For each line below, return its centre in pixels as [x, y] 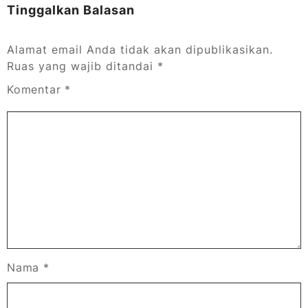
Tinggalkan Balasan [71, 10]
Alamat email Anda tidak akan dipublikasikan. [140, 50]
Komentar [36, 90]
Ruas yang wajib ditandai [82, 66]
